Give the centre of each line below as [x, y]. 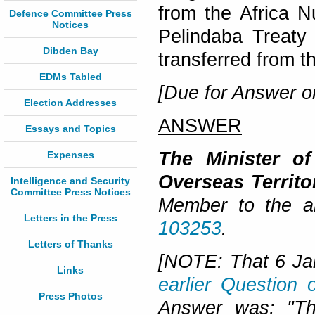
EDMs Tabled [70, 77]
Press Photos [70, 296]
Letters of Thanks [70, 244]
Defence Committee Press [70, 13]
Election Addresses [70, 103]
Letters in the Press [70, 218]
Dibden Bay [70, 51]
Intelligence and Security [70, 181]
